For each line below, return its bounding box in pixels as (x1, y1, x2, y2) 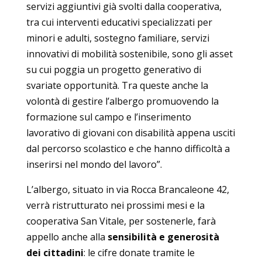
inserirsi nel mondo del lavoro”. (26, 157, 162, 171)
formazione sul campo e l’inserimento (26, 110, 191, 123)
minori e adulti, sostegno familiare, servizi (26, 31, 209, 44)
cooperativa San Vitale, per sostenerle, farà (26, 214, 216, 227)
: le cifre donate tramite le (83, 246, 195, 259)
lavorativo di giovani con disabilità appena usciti (26, 126, 235, 139)
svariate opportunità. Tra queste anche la (26, 78, 208, 92)
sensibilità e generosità (107, 230, 219, 243)
